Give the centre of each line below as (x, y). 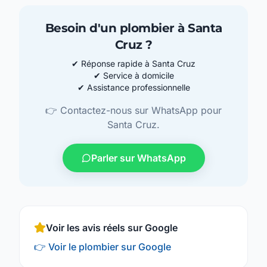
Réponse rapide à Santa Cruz (138, 64)
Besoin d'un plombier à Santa (133, 28)
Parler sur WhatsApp (138, 158)
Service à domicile (138, 76)
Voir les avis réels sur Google (112, 228)
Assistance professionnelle (138, 88)
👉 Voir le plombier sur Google (103, 247)
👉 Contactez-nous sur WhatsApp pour (133, 111)
